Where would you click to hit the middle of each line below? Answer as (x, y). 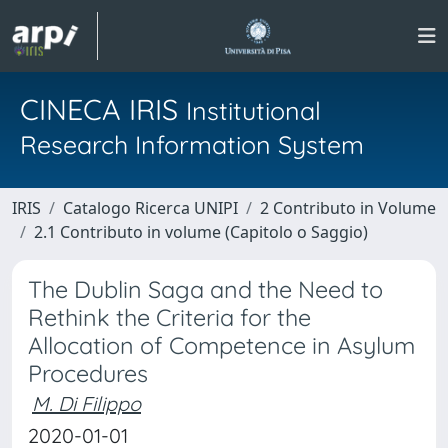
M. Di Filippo (86, 403)
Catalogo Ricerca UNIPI (150, 208)
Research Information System (192, 144)
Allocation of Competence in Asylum (221, 345)
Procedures (88, 373)
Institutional (253, 110)
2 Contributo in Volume (348, 208)
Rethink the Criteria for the (169, 317)
